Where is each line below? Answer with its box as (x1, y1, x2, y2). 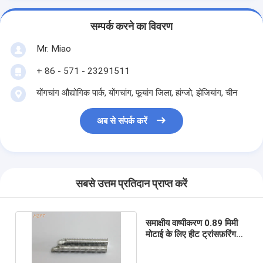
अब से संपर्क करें (97, 116, 148, 127)
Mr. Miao (36, 43, 71, 54)
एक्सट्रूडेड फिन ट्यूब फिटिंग (146, 240, 237, 251)
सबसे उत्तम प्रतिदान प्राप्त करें (76, 178, 187, 190)
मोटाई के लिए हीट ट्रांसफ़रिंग (146, 228, 237, 240)
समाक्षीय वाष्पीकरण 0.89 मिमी (146, 217, 238, 228)
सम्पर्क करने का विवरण (90, 21, 173, 33)
